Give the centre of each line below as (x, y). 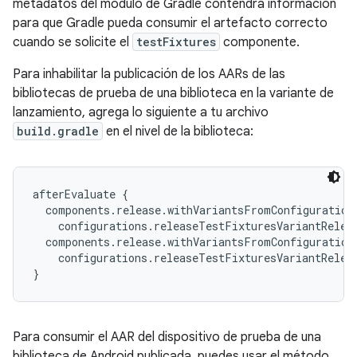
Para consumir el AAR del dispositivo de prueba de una (167, 337)
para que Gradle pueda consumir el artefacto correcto (170, 23)
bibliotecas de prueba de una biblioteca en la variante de (173, 93)
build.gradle (58, 131)
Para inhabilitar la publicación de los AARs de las (149, 74)
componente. (260, 42)
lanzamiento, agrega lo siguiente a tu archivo (141, 112)
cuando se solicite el (73, 42)
